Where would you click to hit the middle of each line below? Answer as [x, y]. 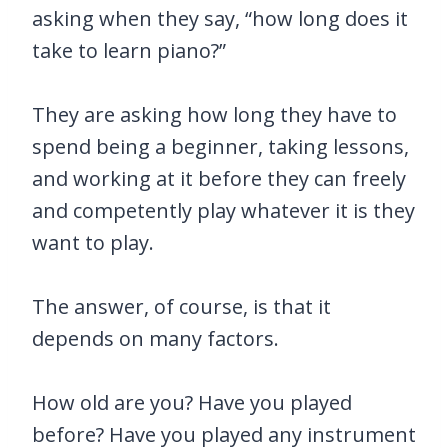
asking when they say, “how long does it [220, 18]
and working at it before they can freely [219, 178]
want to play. [93, 242]
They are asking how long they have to [214, 114]
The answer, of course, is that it [181, 306]
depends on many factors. [155, 338]
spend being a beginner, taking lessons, [220, 146]
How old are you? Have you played [192, 402]
